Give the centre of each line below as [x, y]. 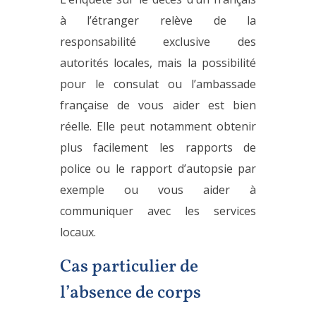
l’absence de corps [130, 293]
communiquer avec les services [158, 211]
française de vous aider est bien [158, 105]
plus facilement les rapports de [158, 147]
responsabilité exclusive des [158, 41]
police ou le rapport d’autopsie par [158, 168]
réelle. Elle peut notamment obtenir [158, 126]
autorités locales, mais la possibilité [158, 62]
